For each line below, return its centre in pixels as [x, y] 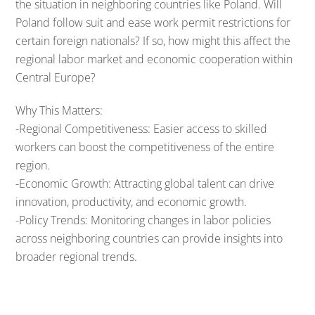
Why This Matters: [59, 110]
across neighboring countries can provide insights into [149, 238]
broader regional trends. [77, 256]
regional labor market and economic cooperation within [154, 59]
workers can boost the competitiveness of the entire [145, 147]
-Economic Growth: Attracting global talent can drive [145, 183]
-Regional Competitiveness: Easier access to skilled [142, 128]
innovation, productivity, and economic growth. [131, 201]
